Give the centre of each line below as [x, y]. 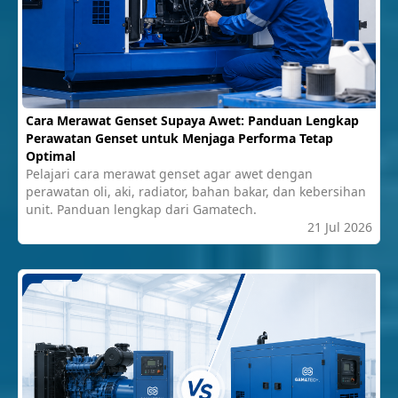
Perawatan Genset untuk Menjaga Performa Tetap [179, 139]
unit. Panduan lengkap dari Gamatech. [141, 210]
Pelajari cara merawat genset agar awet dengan [169, 174]
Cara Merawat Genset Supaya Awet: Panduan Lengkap [192, 121]
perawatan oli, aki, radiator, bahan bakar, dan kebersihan [196, 192]
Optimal [51, 156]
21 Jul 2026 [340, 227]
